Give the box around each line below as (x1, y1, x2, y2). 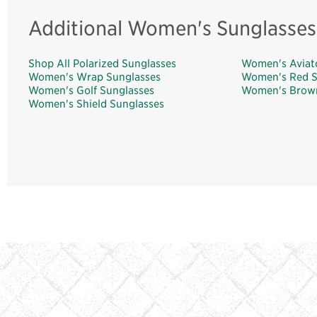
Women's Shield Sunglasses (28, 96, 164, 110)
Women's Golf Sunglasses (28, 83, 154, 97)
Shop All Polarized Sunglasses (28, 56, 176, 70)
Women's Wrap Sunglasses (28, 69, 161, 83)
